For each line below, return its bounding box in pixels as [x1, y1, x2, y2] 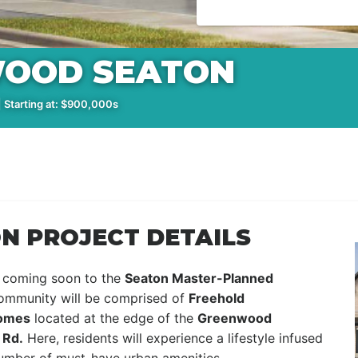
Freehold [189, 290, 245, 306]
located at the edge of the [30, 310, 197, 326]
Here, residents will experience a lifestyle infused [23, 330, 323, 346]
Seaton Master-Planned [125, 270, 273, 286]
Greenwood [197, 310, 272, 326]
